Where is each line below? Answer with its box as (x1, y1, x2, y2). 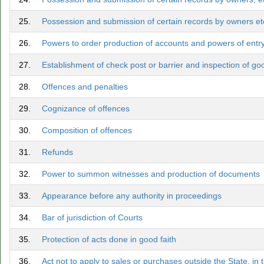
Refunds (42, 147, 73, 157)
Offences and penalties (42, 82, 128, 91)
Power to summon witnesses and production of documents (42, 169, 260, 179)
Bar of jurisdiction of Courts (42, 213, 143, 222)
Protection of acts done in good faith (42, 235, 176, 244)
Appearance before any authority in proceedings (42, 191, 222, 200)
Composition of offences (42, 126, 132, 135)
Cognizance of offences (42, 104, 130, 113)
